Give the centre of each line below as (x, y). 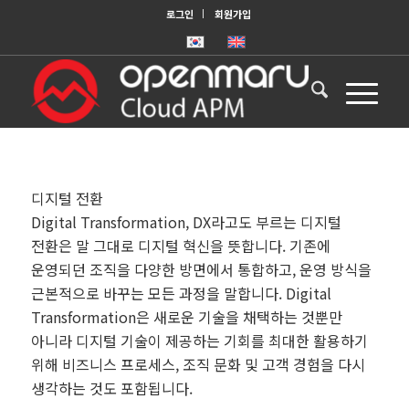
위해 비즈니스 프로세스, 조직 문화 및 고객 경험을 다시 (198, 364)
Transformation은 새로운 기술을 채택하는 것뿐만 (186, 316)
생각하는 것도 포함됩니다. (111, 388)
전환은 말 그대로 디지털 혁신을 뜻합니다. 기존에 (180, 245)
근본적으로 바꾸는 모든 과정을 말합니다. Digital (181, 293)
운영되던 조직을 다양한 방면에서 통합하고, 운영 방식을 (201, 269)
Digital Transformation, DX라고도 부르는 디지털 (186, 221)
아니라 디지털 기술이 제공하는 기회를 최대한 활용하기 (199, 340)
